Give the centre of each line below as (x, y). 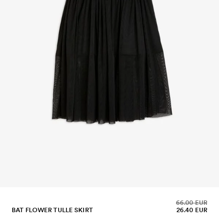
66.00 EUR (191, 202)
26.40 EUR (192, 210)
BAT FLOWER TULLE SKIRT (52, 210)
